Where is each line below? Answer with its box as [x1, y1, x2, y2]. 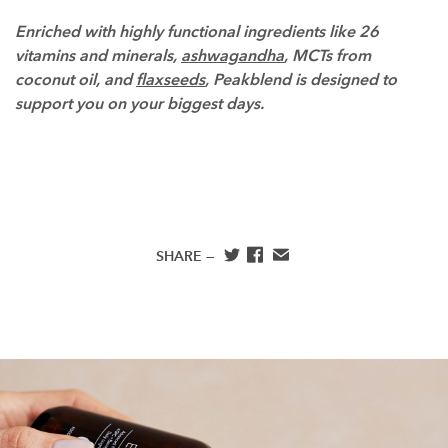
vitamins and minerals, [15, 45, 181, 65]
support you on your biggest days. [15, 93, 264, 113]
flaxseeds [136, 69, 205, 89]
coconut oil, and [15, 69, 136, 89]
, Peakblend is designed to [205, 69, 397, 89]
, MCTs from [284, 45, 371, 65]
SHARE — [155, 248, 218, 266]
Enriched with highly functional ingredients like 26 [15, 21, 379, 41]
